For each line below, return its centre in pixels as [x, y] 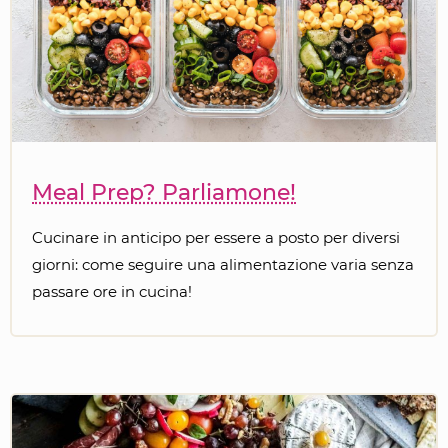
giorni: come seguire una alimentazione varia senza [223, 264]
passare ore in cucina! [112, 291]
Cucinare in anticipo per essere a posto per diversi [216, 237]
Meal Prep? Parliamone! [164, 192]
